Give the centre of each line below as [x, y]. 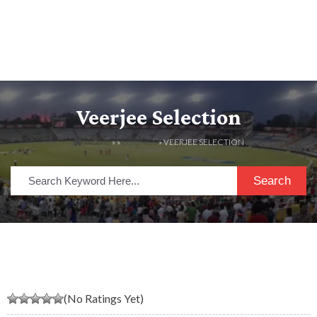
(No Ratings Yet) [104, 298]
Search [272, 180]
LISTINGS [139, 142]
